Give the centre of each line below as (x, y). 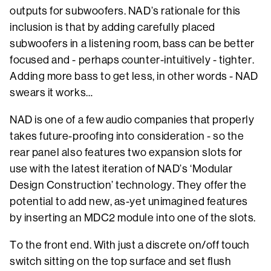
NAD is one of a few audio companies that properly (132, 120)
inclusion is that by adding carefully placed (113, 28)
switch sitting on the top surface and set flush (121, 262)
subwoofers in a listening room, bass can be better (132, 44)
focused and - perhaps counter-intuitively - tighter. (132, 60)
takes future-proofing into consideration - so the (127, 136)
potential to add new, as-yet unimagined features (129, 202)
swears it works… (53, 93)
